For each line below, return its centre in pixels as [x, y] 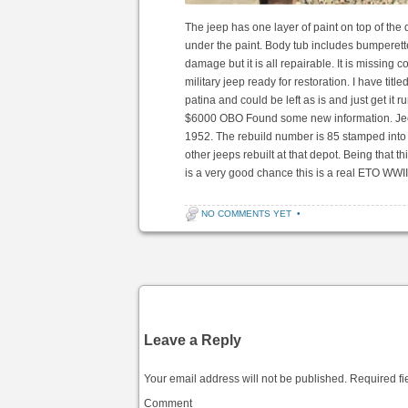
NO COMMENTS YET [247, 214]
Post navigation [179, 253]
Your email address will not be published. [246, 379]
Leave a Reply [193, 341]
